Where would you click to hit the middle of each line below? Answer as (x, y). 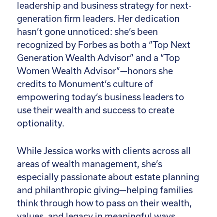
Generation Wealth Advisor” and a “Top (99, 58)
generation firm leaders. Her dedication (98, 18)
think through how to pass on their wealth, (104, 203)
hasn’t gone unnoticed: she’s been (87, 31)
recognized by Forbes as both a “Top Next (104, 45)
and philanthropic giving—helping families (105, 190)
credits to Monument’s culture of (85, 84)
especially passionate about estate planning (108, 177)
